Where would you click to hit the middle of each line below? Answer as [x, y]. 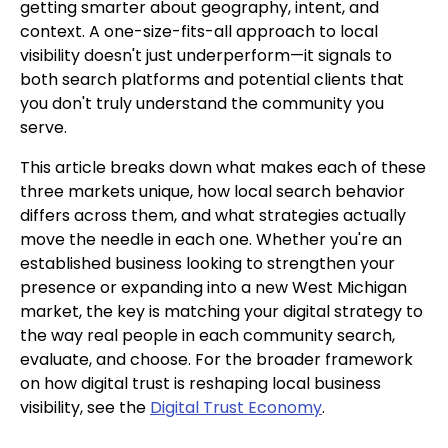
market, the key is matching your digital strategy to [221, 311]
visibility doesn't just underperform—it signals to [206, 55]
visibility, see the [85, 407]
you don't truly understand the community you [202, 103]
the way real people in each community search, [207, 335]
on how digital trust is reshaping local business [200, 383]
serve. [43, 127]
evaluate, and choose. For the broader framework [216, 359]
